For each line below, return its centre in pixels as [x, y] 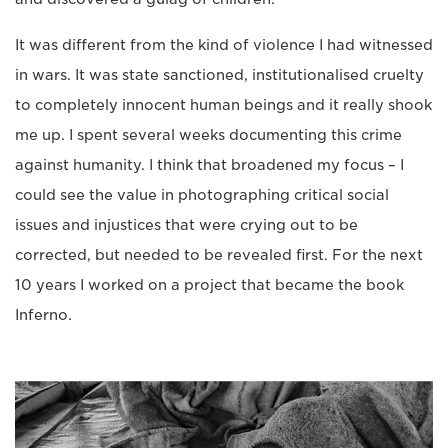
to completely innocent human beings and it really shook [223, 105]
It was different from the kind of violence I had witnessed [224, 45]
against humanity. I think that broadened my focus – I [209, 165]
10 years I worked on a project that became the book [209, 285]
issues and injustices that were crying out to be [186, 225]
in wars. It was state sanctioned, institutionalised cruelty [219, 75]
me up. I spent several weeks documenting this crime [208, 135]
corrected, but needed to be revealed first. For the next [219, 255]
